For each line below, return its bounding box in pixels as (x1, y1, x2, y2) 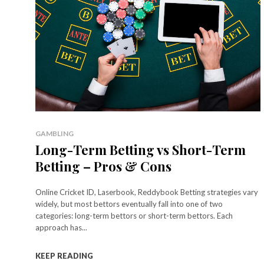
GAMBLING (35, 129, 74, 138)
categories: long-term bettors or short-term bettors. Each (35, 211, 233, 221)
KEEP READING (35, 251, 93, 261)
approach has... (35, 223, 87, 233)
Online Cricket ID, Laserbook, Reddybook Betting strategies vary (35, 187, 258, 197)
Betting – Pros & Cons (35, 157, 171, 176)
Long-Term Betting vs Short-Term (35, 141, 246, 159)
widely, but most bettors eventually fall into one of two (35, 199, 223, 209)
